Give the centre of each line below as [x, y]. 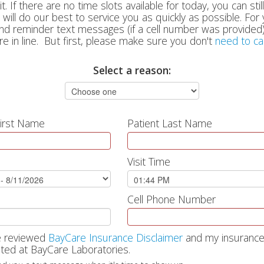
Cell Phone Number [172, 199]
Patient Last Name [170, 123]
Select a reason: [132, 70]
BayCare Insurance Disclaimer [115, 237]
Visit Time [149, 161]
